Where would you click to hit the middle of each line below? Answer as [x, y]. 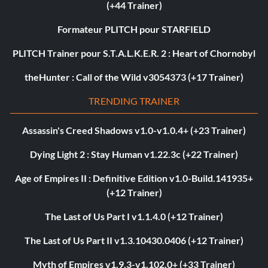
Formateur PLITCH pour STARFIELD [134, 29]
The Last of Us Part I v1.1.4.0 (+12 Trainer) [134, 217]
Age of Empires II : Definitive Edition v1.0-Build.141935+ [134, 178]
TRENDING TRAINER [134, 101]
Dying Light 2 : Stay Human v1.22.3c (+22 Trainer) [134, 154]
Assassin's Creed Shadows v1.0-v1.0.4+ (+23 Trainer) [134, 130]
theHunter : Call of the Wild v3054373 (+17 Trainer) [134, 77]
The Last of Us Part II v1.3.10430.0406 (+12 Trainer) [134, 240]
